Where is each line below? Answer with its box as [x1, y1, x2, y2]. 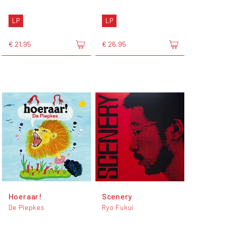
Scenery [101, 191, 133, 201]
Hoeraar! [8, 191, 42, 201]
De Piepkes [8, 202, 45, 211]
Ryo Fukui [101, 202, 134, 211]
